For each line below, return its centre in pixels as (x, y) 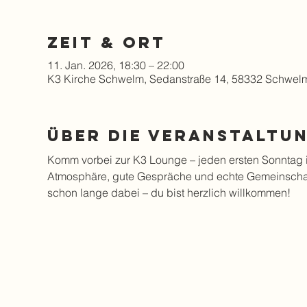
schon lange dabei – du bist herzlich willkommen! (169, 193)
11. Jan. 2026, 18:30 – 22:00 (115, 65)
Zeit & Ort (106, 42)
